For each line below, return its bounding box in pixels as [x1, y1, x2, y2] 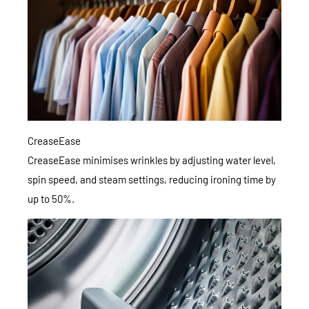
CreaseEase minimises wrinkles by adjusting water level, [28, 153, 276, 166]
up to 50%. [28, 192, 74, 205]
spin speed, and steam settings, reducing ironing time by [28, 172, 276, 186]
